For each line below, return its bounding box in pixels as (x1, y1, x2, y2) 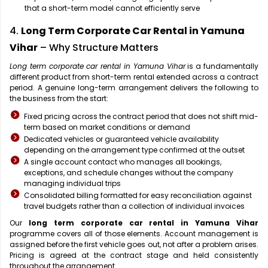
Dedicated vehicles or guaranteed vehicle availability (24, 134, 219, 145)
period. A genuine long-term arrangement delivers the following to (10, 83, 258, 93)
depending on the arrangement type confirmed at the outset (24, 145, 245, 156)
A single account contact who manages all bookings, (24, 157, 221, 167)
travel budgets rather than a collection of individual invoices (24, 201, 245, 212)
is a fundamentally (185, 61, 259, 72)
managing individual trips (24, 178, 121, 189)
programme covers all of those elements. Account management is (10, 229, 258, 239)
